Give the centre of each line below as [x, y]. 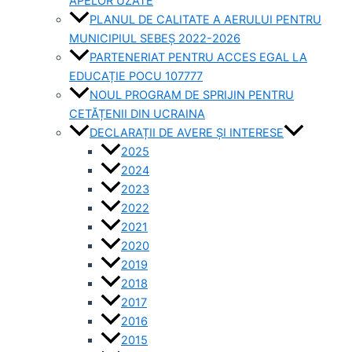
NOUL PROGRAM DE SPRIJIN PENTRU [192, 95]
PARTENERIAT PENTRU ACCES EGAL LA [198, 58]
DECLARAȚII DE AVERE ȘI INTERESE [187, 133]
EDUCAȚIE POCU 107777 [136, 77]
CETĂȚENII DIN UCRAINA [137, 114]
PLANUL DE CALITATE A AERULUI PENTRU [205, 20]
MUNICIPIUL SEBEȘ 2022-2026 [155, 39]
